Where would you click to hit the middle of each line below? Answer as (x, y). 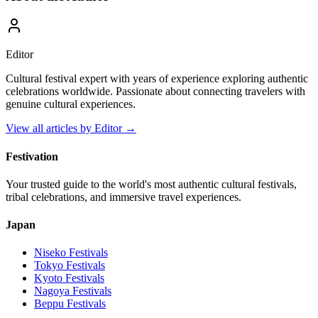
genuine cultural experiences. (71, 104)
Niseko (50, 253)
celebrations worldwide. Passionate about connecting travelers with (155, 92)
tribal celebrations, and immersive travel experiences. (124, 197)
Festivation (32, 156)
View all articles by (50, 128)
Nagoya (52, 291)
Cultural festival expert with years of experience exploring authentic (157, 79)
